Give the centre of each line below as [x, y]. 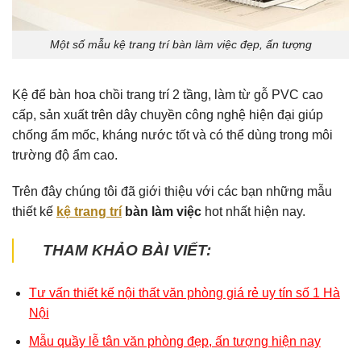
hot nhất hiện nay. [253, 212]
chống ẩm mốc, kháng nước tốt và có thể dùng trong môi [172, 135]
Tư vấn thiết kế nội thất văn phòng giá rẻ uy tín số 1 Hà [184, 293]
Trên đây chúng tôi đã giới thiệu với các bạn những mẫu [172, 192]
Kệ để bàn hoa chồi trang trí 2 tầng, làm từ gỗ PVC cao [168, 94]
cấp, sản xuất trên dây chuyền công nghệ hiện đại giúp [168, 114]
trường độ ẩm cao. [65, 155]
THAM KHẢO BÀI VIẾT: [127, 251]
